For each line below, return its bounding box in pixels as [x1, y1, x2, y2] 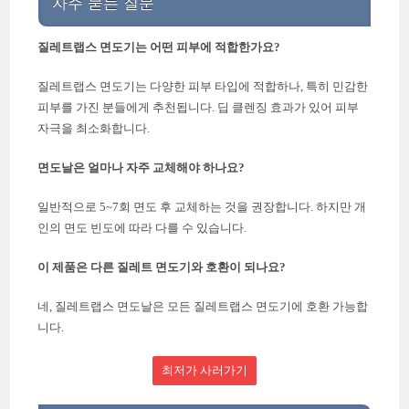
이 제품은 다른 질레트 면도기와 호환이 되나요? [37, 260, 287, 275]
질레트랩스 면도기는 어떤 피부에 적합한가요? [37, 40, 281, 55]
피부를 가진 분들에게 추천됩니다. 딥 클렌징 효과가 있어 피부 [37, 100, 360, 115]
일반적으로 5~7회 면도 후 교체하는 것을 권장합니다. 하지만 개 [37, 200, 367, 215]
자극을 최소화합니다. [37, 121, 151, 136]
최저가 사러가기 [162, 364, 247, 378]
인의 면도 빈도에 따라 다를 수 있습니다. [37, 221, 247, 236]
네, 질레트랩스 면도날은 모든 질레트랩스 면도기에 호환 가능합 [37, 299, 369, 314]
